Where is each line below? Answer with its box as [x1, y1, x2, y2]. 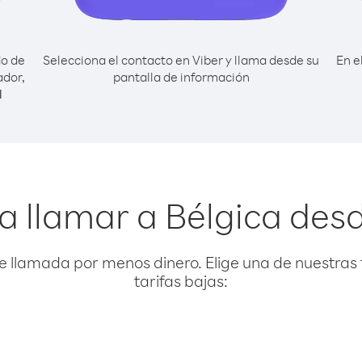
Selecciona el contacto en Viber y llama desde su [43, 52, 319, 68]
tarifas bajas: [134, 271, 228, 291]
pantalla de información [112, 69, 250, 85]
